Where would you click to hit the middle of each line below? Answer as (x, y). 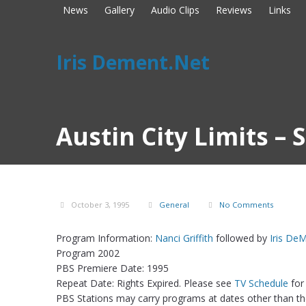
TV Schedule (261, 283)
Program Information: (106, 238)
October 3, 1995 (100, 205)
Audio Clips (175, 10)
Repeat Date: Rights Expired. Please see (145, 283)
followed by (241, 238)
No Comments (246, 205)
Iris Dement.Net (133, 62)
